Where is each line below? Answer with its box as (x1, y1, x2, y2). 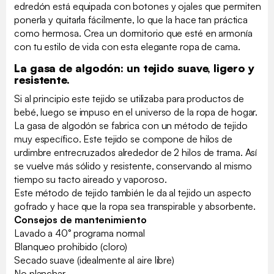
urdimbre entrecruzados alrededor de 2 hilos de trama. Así (14, 146, 257, 158)
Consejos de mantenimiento (14, 213, 149, 226)
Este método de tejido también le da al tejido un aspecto (14, 186, 252, 199)
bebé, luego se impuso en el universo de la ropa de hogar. (14, 105, 258, 118)
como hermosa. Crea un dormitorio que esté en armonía (14, 26, 253, 39)
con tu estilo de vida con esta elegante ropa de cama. (14, 40, 240, 53)
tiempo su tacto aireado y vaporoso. (14, 172, 169, 185)
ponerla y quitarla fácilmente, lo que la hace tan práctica (14, 13, 248, 26)
